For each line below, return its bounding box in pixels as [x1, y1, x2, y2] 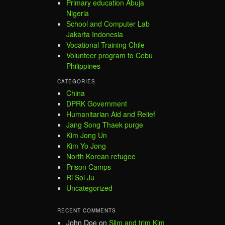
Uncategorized [66, 183, 113, 193]
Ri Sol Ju [66, 172, 94, 183]
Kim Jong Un [66, 130, 107, 141]
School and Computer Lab [66, 18, 150, 29]
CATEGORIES [57, 77, 95, 85]
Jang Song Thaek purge [66, 120, 143, 130]
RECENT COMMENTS [57, 207, 116, 214]
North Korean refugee [66, 151, 136, 162]
